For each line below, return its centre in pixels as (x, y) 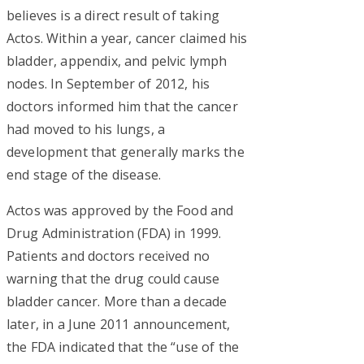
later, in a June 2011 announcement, (119, 324)
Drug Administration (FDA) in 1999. (114, 233)
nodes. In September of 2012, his (108, 83)
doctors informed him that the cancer (122, 106)
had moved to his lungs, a (86, 129)
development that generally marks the (126, 152)
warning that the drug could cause (113, 278)
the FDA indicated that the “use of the (123, 347)
